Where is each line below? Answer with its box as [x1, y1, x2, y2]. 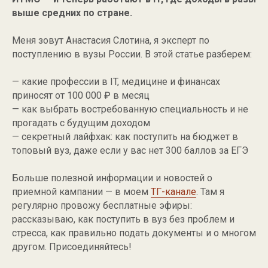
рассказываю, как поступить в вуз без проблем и [12, 214, 234, 225]
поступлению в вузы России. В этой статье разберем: [12, 48, 252, 60]
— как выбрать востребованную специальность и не [12, 103, 248, 115]
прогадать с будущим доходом [12, 117, 150, 129]
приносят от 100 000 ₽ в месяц [12, 90, 150, 101]
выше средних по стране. [12, 7, 132, 19]
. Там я [196, 186, 224, 197]
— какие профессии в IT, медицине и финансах [12, 76, 220, 87]
